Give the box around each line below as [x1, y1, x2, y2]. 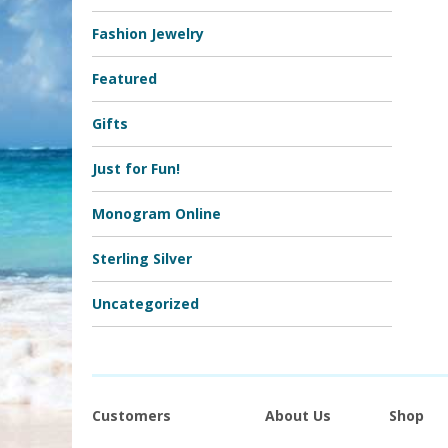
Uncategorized [92, 294, 199, 313]
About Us [265, 406, 331, 425]
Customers [92, 406, 171, 425]
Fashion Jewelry [92, 24, 204, 43]
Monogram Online [92, 204, 221, 223]
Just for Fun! [92, 159, 180, 178]
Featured [92, 69, 157, 88]
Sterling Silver [92, 249, 192, 268]
